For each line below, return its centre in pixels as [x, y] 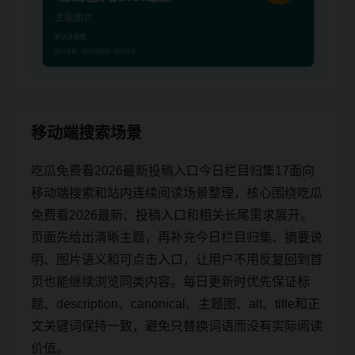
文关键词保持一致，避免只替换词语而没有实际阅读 [177, 326]
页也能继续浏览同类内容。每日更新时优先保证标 [170, 281]
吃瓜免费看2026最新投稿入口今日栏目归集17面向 [173, 170]
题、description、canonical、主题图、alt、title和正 [176, 303]
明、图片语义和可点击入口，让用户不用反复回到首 [177, 259]
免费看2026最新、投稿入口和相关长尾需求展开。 [172, 215]
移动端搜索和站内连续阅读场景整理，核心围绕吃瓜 [177, 193]
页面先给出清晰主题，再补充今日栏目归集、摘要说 [177, 237]
